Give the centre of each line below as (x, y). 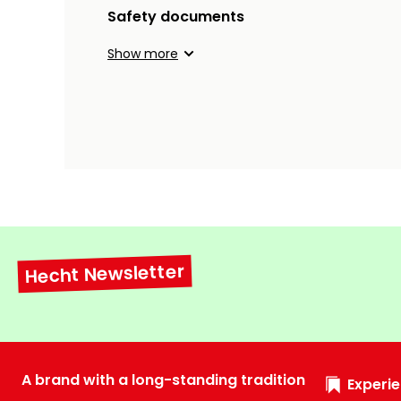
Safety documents (176, 17)
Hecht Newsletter (105, 274)
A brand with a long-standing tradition (163, 380)
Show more (143, 54)
